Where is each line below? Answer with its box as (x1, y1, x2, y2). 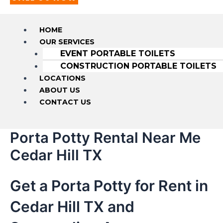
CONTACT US (39, 97, 91, 107)
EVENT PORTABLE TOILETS (60, 48, 175, 58)
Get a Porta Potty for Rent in (10, 176, 208, 195)
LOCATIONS (39, 73, 86, 83)
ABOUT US (39, 85, 80, 95)
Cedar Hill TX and (10, 197, 134, 216)
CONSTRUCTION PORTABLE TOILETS (60, 61, 217, 71)
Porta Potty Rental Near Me (10, 128, 201, 146)
